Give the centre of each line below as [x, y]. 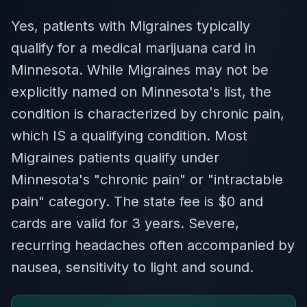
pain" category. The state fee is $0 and [137, 201]
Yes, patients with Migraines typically [131, 26]
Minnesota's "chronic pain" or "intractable [147, 180]
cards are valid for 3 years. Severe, [125, 223]
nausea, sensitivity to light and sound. [132, 267]
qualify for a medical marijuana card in [133, 48]
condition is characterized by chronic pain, [148, 114]
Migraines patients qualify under [115, 158]
